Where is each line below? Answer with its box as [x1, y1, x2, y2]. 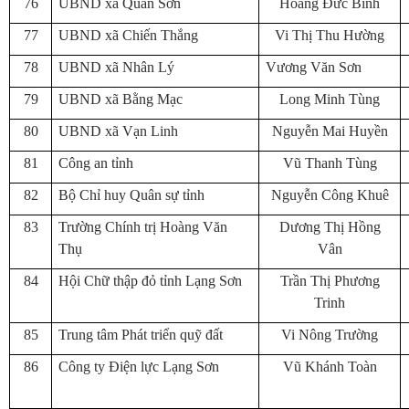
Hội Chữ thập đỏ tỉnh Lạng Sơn [58, 273, 242, 288]
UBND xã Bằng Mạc [58, 91, 183, 107]
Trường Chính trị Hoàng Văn [58, 219, 227, 235]
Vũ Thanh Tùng [282, 155, 377, 171]
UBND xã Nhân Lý [58, 59, 174, 75]
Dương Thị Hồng [278, 219, 381, 235]
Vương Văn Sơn [266, 59, 362, 75]
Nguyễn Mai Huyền [271, 123, 388, 139]
